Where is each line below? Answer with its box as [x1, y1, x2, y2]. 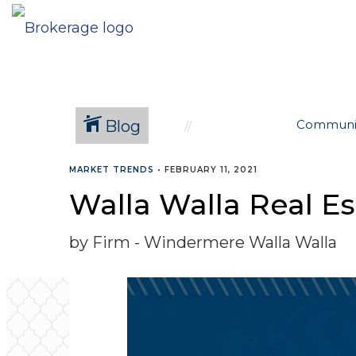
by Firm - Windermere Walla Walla [69, 233, 337, 252]
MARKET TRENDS [69, 164, 154, 175]
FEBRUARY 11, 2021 [164, 164, 257, 175]
